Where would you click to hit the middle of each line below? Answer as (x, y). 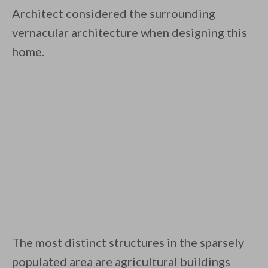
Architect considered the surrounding (114, 13)
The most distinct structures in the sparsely (128, 243)
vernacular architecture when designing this (130, 33)
